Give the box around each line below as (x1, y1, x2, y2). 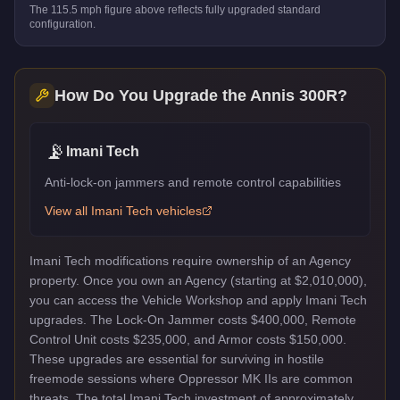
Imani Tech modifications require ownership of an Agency (29, 253, 351, 268)
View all (45, 203, 91, 218)
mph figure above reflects (78, 3, 205, 16)
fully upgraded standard (205, 3, 321, 16)
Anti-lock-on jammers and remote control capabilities (45, 174, 341, 189)
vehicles (153, 203, 202, 218)
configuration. (29, 17, 96, 30)
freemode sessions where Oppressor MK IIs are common (29, 371, 353, 386)
